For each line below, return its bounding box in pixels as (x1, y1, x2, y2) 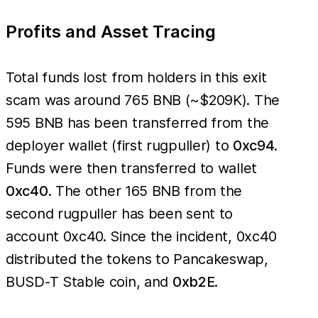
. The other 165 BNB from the (48, 182, 243, 200)
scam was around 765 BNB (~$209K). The (6, 92, 280, 109)
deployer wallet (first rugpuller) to (6, 137, 233, 155)
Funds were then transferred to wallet (6, 160, 257, 177)
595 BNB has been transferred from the (6, 114, 269, 132)
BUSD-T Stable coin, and (6, 273, 172, 291)
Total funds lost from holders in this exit (6, 69, 267, 87)
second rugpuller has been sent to (6, 205, 234, 223)
